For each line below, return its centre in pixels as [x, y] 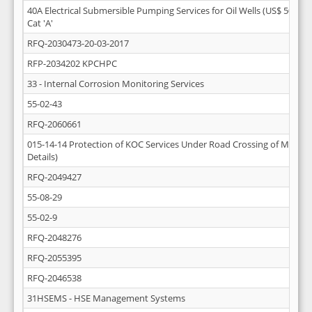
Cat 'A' [40, 23]
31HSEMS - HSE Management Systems [106, 298]
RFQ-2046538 [54, 278]
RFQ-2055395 [54, 258]
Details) [42, 157]
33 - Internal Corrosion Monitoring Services [116, 84]
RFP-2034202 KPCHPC [72, 63]
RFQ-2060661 [54, 124]
